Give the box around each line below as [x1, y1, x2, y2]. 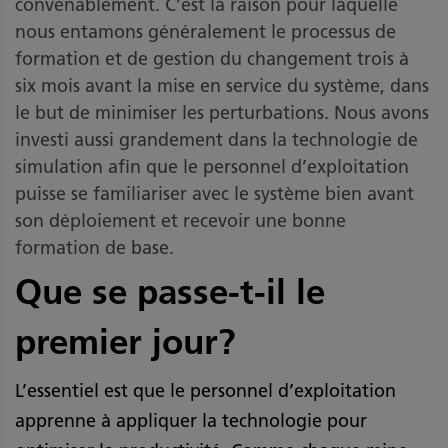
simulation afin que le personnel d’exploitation [15, 156, 409, 179]
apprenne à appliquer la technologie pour [15, 410, 367, 433]
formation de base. [15, 237, 179, 260]
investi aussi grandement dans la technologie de [15, 129, 418, 152]
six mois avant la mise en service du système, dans [15, 75, 429, 98]
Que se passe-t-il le [15, 270, 325, 314]
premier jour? [15, 320, 236, 364]
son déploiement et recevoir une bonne [15, 210, 346, 233]
